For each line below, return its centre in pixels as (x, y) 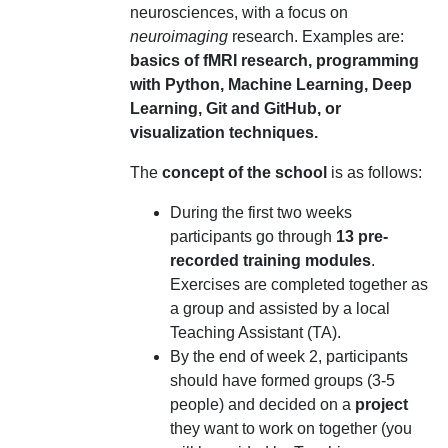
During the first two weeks (260, 212)
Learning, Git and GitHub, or (235, 108)
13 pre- (361, 236)
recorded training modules (270, 260)
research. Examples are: (315, 36)
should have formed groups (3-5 (282, 380)
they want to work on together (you (290, 428)
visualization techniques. (225, 132)
